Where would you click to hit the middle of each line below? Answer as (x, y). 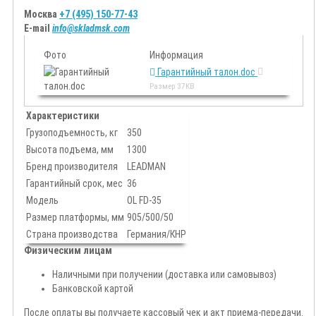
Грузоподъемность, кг (72, 133)
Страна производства (72, 235)
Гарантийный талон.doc (206, 72)
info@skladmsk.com (91, 29)
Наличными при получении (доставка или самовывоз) (164, 275)
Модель (42, 201)
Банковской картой (93, 289)
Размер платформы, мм (75, 218)
